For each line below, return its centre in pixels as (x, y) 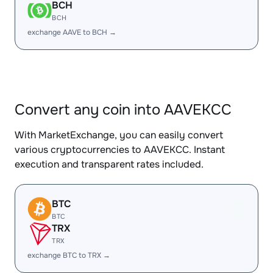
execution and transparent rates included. (109, 164)
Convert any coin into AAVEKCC (123, 110)
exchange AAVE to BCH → (72, 32)
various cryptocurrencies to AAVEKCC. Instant (120, 150)
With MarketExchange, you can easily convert (119, 135)
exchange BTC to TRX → (69, 255)
